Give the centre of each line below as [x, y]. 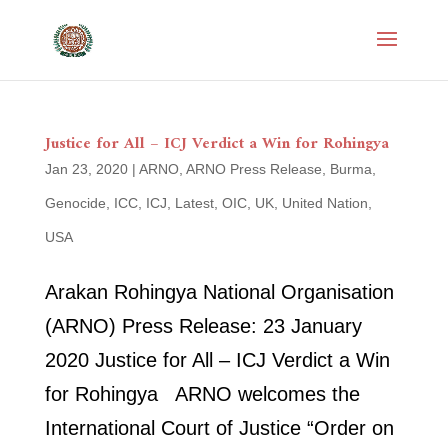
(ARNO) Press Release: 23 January [203, 326]
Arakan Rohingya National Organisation [219, 292]
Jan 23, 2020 [86, 169]
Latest [194, 203]
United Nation [324, 203]
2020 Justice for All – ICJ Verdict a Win [217, 360]
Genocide [75, 203]
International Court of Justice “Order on [219, 428]
